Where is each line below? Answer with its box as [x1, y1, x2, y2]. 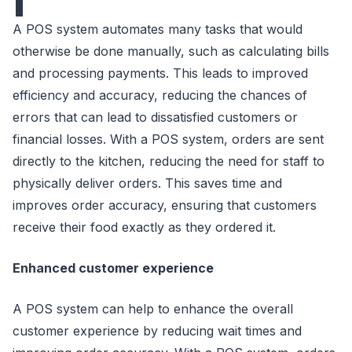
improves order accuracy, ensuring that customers [13, 196, 317, 213]
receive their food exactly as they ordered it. [13, 218, 276, 235]
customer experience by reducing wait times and [13, 322, 302, 339]
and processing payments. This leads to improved [13, 64, 308, 81]
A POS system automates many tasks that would [13, 20, 302, 37]
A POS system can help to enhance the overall [13, 300, 293, 317]
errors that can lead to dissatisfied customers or [13, 108, 298, 125]
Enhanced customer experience [13, 259, 214, 276]
